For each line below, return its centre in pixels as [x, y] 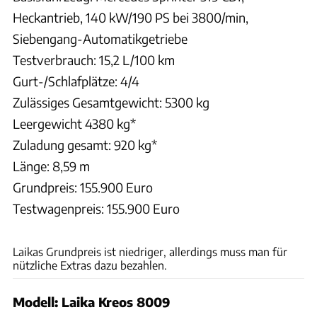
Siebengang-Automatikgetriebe [100, 39]
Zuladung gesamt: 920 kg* [85, 145]
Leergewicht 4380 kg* [74, 124]
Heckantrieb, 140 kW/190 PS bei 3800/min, [131, 18]
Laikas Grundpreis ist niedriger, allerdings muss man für [150, 252]
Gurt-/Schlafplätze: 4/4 [76, 81]
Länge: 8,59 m [51, 166]
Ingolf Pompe [287, 227]
